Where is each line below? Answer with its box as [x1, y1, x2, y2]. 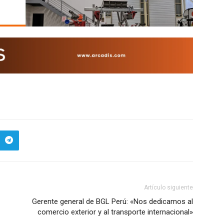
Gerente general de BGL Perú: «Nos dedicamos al [32, 196, 193, 206]
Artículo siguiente [144, 183, 193, 191]
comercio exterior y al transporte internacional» [37, 207, 193, 216]
